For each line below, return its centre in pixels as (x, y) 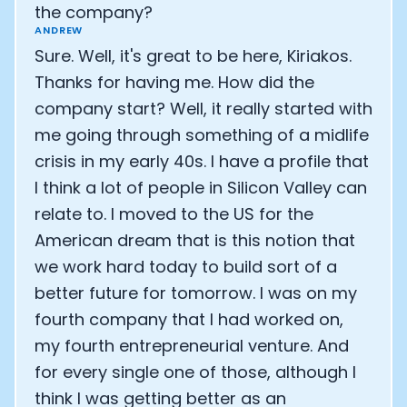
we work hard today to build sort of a (186, 267)
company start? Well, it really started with (203, 109)
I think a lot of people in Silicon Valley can (201, 188)
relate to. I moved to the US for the (174, 214)
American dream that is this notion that (195, 240)
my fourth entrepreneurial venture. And (192, 346)
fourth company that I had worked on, (189, 319)
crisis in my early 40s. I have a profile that (202, 161)
